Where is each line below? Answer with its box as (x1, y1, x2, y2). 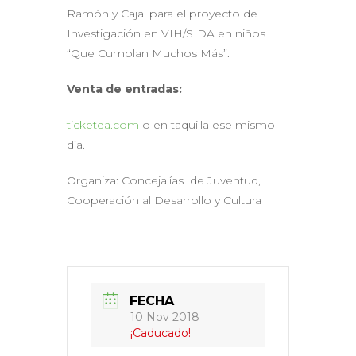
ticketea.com (67, 117, 142, 132)
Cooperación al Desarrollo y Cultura (67, 192, 261, 207)
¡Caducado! (130, 326, 191, 341)
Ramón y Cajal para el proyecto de (67, 6, 257, 21)
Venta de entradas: (67, 81, 182, 96)
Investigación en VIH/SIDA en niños (67, 25, 265, 41)
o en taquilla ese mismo (142, 117, 275, 132)
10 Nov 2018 (130, 310, 199, 325)
